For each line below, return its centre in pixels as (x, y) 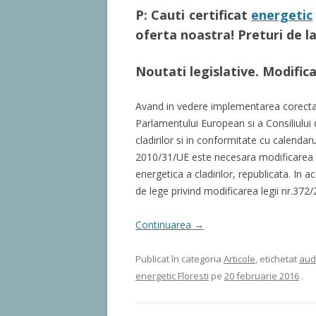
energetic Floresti (172, 275)
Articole (239, 259)
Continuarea (165, 224)
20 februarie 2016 (262, 275)
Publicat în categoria (180, 259)
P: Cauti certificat (194, 14)
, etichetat (277, 259)
